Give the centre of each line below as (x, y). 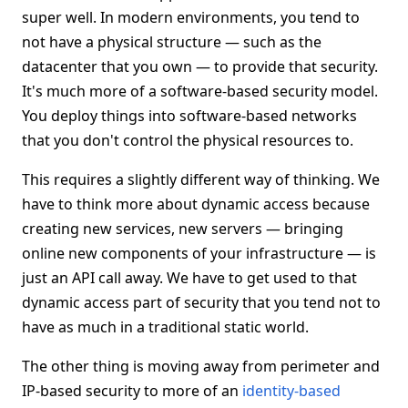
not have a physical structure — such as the (172, 42)
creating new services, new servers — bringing (183, 229)
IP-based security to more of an (132, 391)
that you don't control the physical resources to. (188, 140)
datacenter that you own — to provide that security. (200, 66)
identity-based (291, 391)
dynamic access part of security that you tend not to (201, 302)
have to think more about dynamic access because (196, 204)
